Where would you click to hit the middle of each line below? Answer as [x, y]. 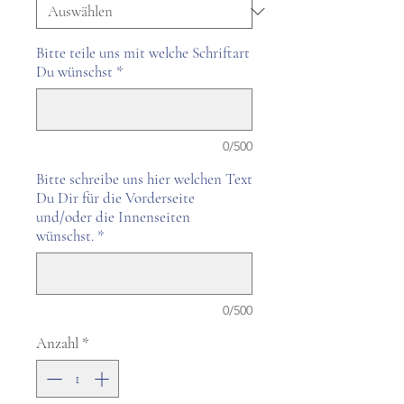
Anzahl [57, 343]
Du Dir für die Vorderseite [115, 198]
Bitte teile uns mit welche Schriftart [143, 53]
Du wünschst [74, 72]
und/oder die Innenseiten [113, 217]
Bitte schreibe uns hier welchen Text [144, 179]
